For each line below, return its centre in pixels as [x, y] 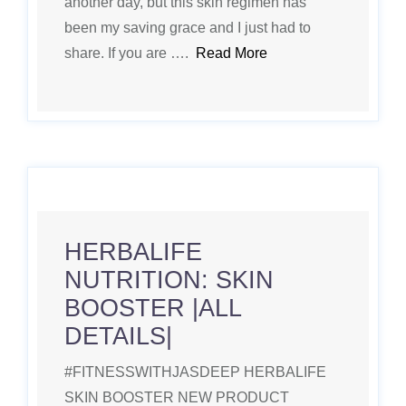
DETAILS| [118, 336]
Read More [232, 53]
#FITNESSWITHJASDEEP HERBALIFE [195, 372]
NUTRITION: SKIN [169, 280]
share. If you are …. [130, 53]
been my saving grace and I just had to [188, 28]
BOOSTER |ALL [153, 308]
